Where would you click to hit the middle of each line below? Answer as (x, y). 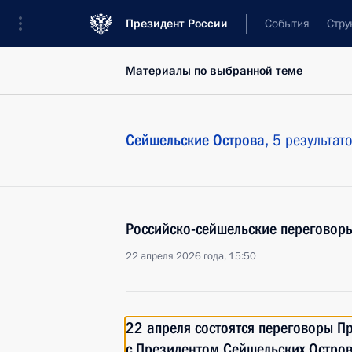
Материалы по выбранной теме (214, 71)
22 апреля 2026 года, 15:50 (191, 256)
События (287, 24)
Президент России (177, 24)
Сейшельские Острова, (199, 140)
